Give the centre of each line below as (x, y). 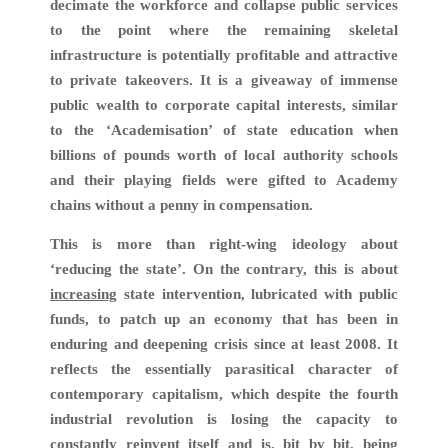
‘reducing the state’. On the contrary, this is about (224, 269)
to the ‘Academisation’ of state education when (224, 129)
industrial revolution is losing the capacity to (224, 419)
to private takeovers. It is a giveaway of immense (224, 79)
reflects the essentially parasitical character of (224, 369)
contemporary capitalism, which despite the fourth (224, 394)
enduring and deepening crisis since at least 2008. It (224, 344)
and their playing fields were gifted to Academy (224, 179)
